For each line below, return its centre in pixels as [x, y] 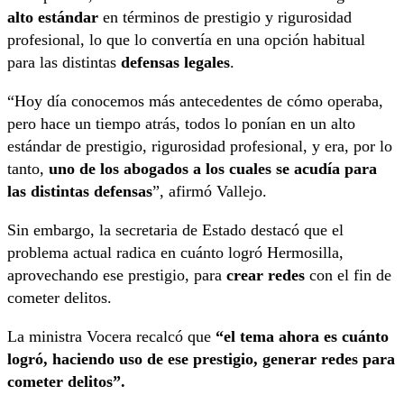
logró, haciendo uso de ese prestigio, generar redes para [201, 359]
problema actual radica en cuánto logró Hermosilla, [175, 253]
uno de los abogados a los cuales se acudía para [213, 169]
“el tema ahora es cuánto [302, 337]
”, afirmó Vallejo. [210, 192]
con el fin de [348, 275]
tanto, [28, 169]
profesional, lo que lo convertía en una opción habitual [186, 40]
